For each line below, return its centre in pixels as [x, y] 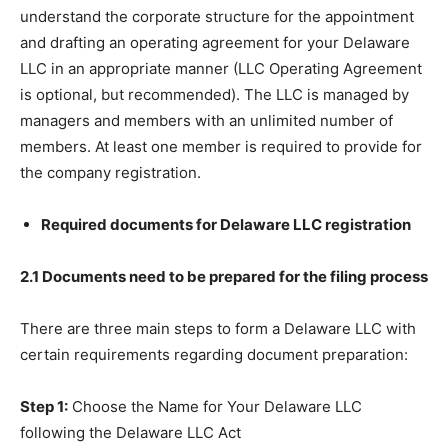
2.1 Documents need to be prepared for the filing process [224, 277]
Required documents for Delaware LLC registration [226, 225]
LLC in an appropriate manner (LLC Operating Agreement [221, 69]
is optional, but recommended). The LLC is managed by [214, 95]
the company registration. [110, 173]
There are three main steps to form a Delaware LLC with [218, 329]
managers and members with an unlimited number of [206, 121]
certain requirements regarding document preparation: [214, 355]
